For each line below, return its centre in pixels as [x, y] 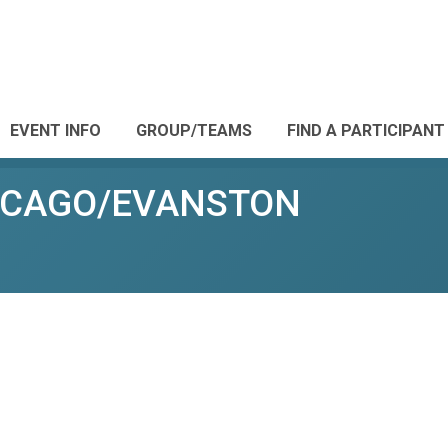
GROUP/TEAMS [194, 130]
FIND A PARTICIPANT [366, 130]
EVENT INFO [55, 130]
